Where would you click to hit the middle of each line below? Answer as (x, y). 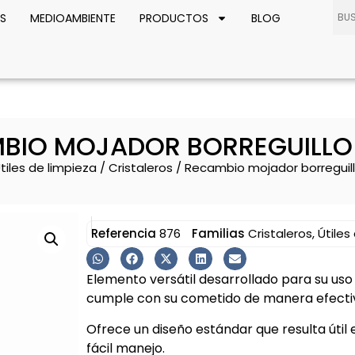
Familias (218, 234)
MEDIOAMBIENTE (73, 18)
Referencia (125, 234)
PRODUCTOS (174, 18)
